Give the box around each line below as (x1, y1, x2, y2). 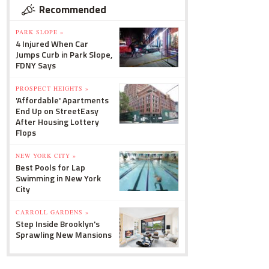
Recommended (39, 2, 106, 17)
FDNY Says (16, 59, 56, 71)
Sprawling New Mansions (16, 228, 112, 241)
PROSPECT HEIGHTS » (16, 84, 89, 92)
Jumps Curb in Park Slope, (16, 48, 112, 61)
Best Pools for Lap (16, 161, 85, 174)
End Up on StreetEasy (16, 104, 98, 117)
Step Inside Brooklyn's (16, 217, 100, 230)
